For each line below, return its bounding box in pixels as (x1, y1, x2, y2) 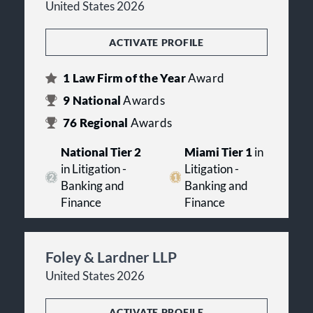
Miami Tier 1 (184, 145, 253, 159)
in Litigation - (60, 161, 126, 176)
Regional (77, 115, 131, 130)
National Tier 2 (60, 145, 141, 159)
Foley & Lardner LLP (45, 247, 177, 265)
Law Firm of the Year (70, 71, 188, 85)
